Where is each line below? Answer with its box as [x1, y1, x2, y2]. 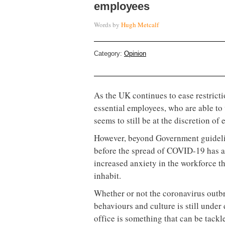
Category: [94, 49, 124, 57]
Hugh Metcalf [121, 20, 159, 29]
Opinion [124, 49, 146, 57]
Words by [94, 20, 121, 29]
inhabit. [94, 169, 121, 181]
